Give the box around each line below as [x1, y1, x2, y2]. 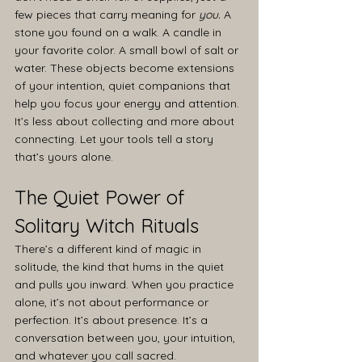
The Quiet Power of [15, 184, 190, 209]
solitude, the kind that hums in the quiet [15, 259, 227, 274]
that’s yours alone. [15, 149, 113, 164]
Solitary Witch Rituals [15, 213, 199, 238]
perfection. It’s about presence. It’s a [15, 312, 211, 327]
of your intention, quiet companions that [15, 78, 234, 93]
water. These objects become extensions [15, 60, 238, 75]
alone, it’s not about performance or [15, 294, 212, 309]
